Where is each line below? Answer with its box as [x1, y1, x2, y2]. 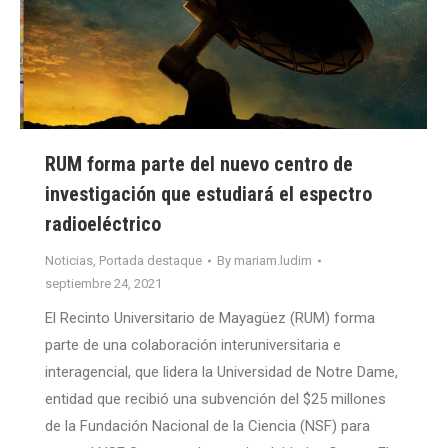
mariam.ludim [234, 253, 312, 269]
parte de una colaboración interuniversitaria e [45, 336, 341, 355]
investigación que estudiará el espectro [45, 182, 372, 207]
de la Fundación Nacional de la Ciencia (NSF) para [45, 417, 370, 436]
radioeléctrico [45, 212, 161, 237]
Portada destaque [99, 253, 202, 269]
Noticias [45, 253, 93, 269]
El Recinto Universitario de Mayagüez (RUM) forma [45, 309, 375, 328]
